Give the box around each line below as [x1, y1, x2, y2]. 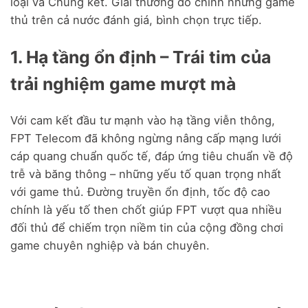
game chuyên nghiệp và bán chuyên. [10, 239, 210, 253]
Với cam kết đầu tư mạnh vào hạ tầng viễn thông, [10, 113, 275, 128]
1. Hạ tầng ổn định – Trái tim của [10, 46, 271, 67]
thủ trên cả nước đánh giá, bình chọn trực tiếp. [10, 13, 262, 27]
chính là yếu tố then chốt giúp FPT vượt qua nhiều [10, 203, 282, 217]
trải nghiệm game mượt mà [10, 73, 236, 94]
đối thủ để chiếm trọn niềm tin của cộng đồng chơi [10, 221, 283, 235]
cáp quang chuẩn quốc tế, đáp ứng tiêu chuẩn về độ [10, 149, 293, 164]
